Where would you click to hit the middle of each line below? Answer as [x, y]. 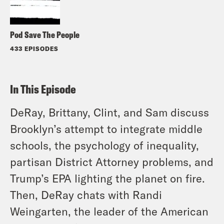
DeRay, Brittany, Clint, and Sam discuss [109, 112]
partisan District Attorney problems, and [112, 161]
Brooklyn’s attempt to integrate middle [106, 128]
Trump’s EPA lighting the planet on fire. [107, 178]
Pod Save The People [45, 34]
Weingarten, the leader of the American [109, 211]
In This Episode [43, 89]
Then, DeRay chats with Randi [86, 194]
